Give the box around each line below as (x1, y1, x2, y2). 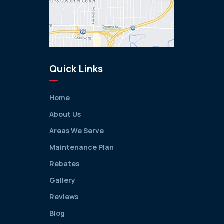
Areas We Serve (49, 125, 104, 135)
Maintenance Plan (49, 142, 114, 152)
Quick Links (49, 62, 103, 75)
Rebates (49, 158, 79, 168)
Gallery (49, 175, 75, 185)
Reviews (49, 191, 78, 201)
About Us (49, 109, 81, 119)
